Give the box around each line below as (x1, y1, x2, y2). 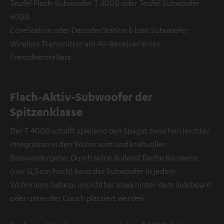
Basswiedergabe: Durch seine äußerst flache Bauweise (10, 152, 198, 162)
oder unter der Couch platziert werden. (10, 192, 146, 203)
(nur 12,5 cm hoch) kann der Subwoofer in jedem (10, 165, 176, 176)
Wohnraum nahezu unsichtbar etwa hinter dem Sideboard (10, 179, 211, 189)
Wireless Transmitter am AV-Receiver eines (10, 38, 160, 48)
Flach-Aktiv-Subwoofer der (10, 89, 152, 103)
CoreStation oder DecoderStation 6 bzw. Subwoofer (10, 24, 188, 35)
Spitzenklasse (10, 104, 82, 118)
